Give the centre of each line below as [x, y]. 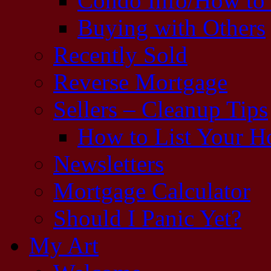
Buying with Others [171, 28]
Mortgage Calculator [152, 191]
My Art [64, 245]
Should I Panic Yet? [147, 218]
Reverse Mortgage [140, 82]
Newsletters [109, 164]
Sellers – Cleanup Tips [161, 109]
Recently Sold [120, 55]
